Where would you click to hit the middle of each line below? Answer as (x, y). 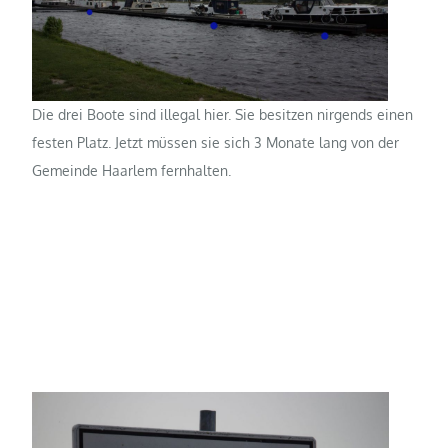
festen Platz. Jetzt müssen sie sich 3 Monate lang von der (216, 142)
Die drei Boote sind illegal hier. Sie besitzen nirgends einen (223, 114)
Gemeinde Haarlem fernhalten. (132, 170)
